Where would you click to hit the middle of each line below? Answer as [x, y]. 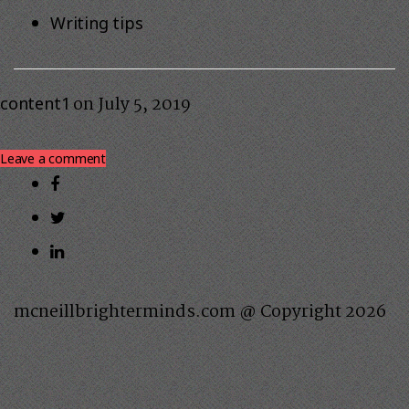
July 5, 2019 [145, 105]
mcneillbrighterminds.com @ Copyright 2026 [200, 313]
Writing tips [97, 23]
